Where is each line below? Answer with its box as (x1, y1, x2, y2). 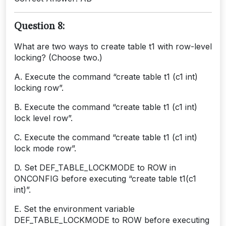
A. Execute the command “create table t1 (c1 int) (14, 71, 198, 82)
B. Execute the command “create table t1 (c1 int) (14, 101, 197, 112)
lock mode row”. (14, 143, 76, 153)
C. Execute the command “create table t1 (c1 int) (14, 132, 197, 142)
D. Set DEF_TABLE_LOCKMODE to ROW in (14, 162, 176, 173)
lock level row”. (14, 112, 73, 123)
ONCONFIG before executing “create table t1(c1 (14, 173, 196, 184)
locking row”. (14, 82, 64, 93)
